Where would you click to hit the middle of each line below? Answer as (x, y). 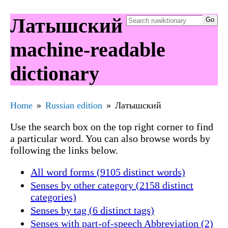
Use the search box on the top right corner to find (112, 126)
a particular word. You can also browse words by (110, 138)
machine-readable (88, 49)
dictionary (55, 73)
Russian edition (74, 105)
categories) (53, 197)
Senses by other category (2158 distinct (112, 185)
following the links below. (64, 150)
